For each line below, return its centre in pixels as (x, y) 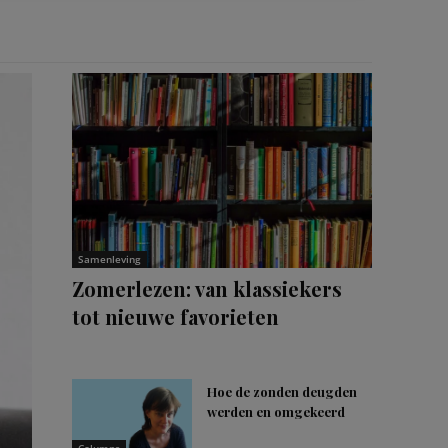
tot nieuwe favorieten (175, 316)
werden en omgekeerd (276, 411)
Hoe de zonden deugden (282, 391)
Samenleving (109, 259)
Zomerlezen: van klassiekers (207, 288)
